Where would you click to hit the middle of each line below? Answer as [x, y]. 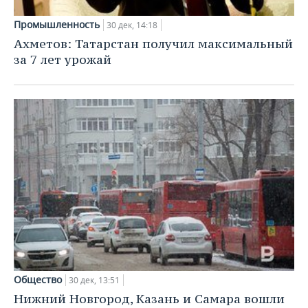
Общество [38, 280]
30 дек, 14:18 [132, 25]
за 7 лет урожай [63, 60]
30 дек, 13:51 [94, 280]
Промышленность [57, 25]
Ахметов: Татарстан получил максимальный [153, 44]
